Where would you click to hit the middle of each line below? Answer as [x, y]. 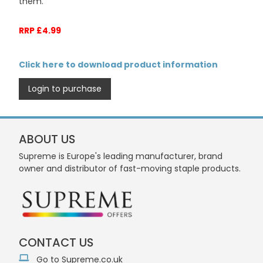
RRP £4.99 [40, 31]
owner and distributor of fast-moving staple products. [130, 168]
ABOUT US [47, 139]
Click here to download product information [118, 65]
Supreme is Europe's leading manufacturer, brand [121, 156]
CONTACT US [56, 242]
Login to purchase [65, 89]
